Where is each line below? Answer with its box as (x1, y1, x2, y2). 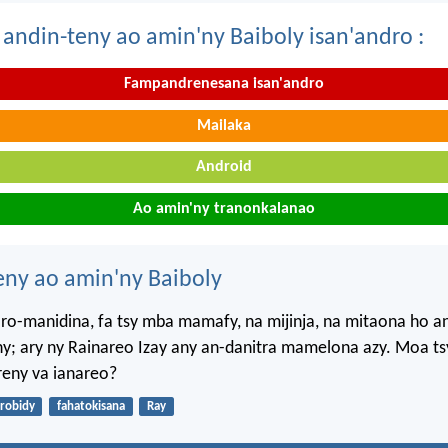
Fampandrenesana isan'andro (124, 75, 324, 92)
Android (196, 159, 252, 176)
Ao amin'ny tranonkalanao (133, 200, 315, 217)
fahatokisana (56, 400, 125, 414)
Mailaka (197, 117, 251, 134)
